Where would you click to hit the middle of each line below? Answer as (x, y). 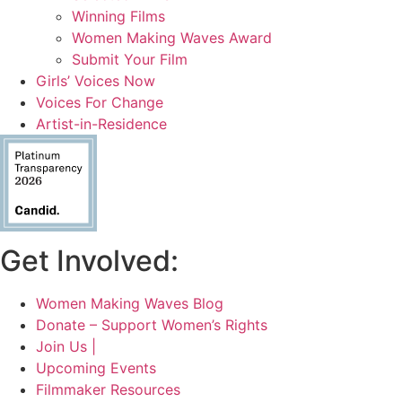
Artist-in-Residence (101, 124)
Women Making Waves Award (172, 38)
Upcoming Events (96, 368)
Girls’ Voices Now (96, 81)
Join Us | (66, 347)
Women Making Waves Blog (130, 304)
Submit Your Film (130, 60)
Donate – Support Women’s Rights (152, 325)
